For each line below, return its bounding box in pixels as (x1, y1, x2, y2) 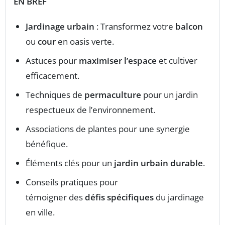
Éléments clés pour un (26, 157, 114, 169)
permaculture (84, 88, 141, 100)
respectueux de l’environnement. (26, 103, 155, 116)
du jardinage (154, 191, 204, 203)
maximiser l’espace (79, 54, 157, 66)
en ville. (26, 206, 55, 218)
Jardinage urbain (26, 20, 94, 32)
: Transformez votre (94, 20, 175, 32)
